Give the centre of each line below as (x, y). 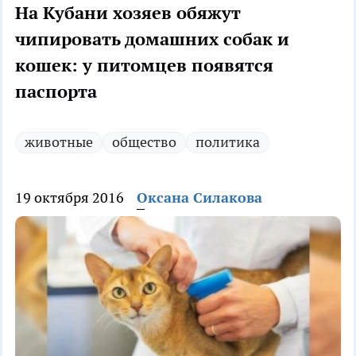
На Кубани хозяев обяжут (128, 13)
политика (228, 142)
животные (59, 142)
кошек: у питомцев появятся (144, 66)
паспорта (56, 92)
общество (144, 142)
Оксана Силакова (199, 198)
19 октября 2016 (70, 198)
